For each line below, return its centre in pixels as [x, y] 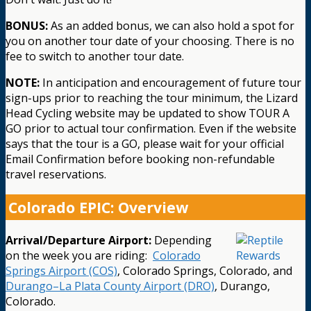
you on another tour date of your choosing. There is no [150, 41]
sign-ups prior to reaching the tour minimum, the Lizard [152, 98]
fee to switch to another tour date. [95, 57]
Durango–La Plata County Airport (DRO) [110, 286]
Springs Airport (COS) [61, 270]
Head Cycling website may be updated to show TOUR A [148, 114]
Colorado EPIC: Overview [98, 207]
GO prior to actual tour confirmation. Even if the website [151, 129]
